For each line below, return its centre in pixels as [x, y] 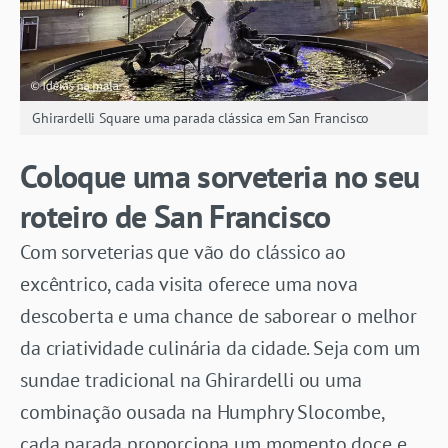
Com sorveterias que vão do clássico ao [183, 251]
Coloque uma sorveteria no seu [220, 175]
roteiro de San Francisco [175, 215]
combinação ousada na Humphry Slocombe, [202, 411]
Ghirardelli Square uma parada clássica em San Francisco [201, 117]
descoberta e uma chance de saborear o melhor [218, 315]
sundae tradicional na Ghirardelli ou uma [191, 379]
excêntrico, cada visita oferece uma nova [189, 283]
